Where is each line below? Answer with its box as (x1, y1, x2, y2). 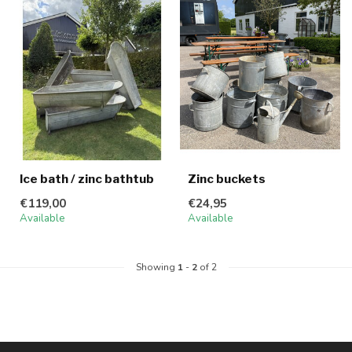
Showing (135, 261, 178, 274)
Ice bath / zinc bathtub (20, 171, 154, 187)
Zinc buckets (188, 171, 266, 187)
